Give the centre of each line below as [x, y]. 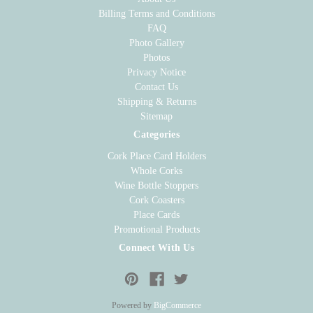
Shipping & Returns [156, 101]
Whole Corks [156, 171]
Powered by [133, 306]
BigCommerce [177, 306]
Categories [156, 134]
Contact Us [156, 87]
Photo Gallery [156, 43]
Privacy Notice [156, 72]
